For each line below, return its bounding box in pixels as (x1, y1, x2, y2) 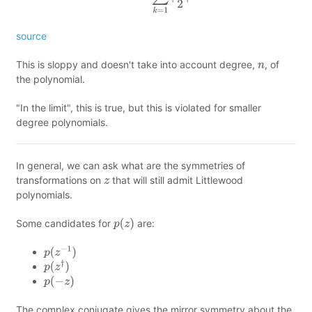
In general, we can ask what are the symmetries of (16, 159, 245, 172)
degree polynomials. (16, 116, 108, 129)
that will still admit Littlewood (109, 174, 244, 187)
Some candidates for (16, 217, 114, 230)
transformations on (16, 174, 104, 187)
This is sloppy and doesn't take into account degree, (16, 58, 258, 71)
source (16, 30, 47, 42)
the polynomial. (16, 73, 85, 86)
